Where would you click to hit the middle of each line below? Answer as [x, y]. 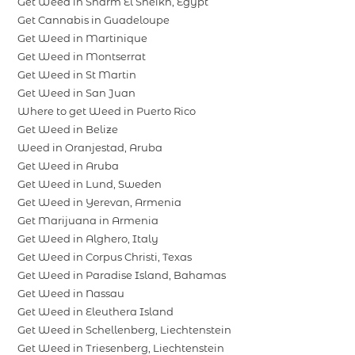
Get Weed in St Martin [77, 75]
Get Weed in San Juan [77, 93]
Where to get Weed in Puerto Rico [107, 111]
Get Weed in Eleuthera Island [96, 312]
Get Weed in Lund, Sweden [90, 184]
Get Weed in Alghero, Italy [88, 239]
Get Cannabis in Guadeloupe [94, 20]
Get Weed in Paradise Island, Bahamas [122, 275]
